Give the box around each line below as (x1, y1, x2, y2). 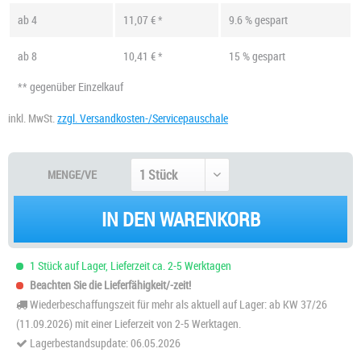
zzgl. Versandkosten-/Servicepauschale (57, 110, 228, 126)
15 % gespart (229, 48, 285, 64)
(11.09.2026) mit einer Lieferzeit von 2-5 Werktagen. (16, 315, 241, 331)
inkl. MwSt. (8, 110, 57, 126)
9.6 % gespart (229, 11, 288, 27)
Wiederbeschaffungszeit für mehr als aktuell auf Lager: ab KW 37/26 (27, 296, 327, 312)
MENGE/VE (47, 166, 97, 182)
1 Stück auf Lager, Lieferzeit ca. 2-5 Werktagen (27, 257, 231, 273)
